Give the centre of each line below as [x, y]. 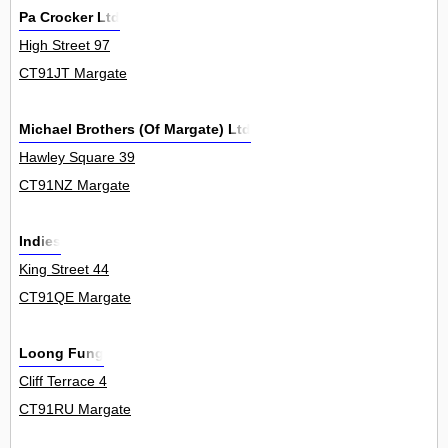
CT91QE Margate [75, 297]
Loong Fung [61, 353]
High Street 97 [64, 45]
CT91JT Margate [73, 73]
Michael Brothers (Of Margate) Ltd [135, 129]
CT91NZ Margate [74, 185]
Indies [40, 241]
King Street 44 [64, 269]
